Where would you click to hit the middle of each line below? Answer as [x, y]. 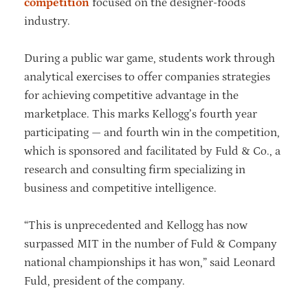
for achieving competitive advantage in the [131, 95]
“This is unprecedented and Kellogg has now [136, 225]
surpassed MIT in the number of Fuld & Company [151, 244]
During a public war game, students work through [150, 58]
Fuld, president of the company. [104, 281]
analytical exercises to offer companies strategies [147, 77]
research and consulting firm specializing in [135, 169]
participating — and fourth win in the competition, [152, 132]
